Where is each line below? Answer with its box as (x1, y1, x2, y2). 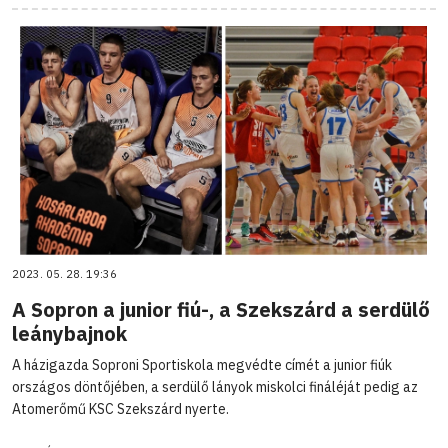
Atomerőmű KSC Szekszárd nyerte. (12, 399, 229, 418)
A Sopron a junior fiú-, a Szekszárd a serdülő (12, 295, 430, 323)
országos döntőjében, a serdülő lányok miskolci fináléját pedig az (12, 377, 418, 396)
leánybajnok (12, 319, 127, 347)
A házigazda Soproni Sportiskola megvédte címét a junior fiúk (12, 355, 392, 374)
